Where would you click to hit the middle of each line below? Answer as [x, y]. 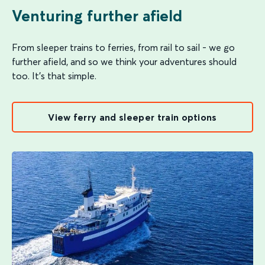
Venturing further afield [97, 16]
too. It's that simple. [54, 76]
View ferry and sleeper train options [132, 117]
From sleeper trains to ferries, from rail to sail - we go [123, 47]
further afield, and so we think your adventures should [124, 62]
